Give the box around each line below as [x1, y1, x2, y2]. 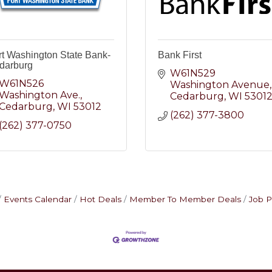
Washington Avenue [170, 79, 270, 90]
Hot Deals [79, 194, 121, 204]
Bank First [158, 50, 202, 60]
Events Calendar [3, 194, 72, 204]
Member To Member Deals [129, 194, 241, 204]
